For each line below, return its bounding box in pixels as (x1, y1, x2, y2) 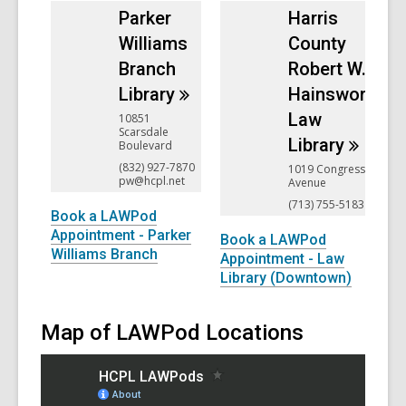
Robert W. (288, 58, 366, 81)
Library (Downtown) (220, 268, 352, 286)
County (288, 33, 346, 55)
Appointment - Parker (51, 226, 191, 244)
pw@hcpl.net (119, 172, 185, 188)
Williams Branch (51, 245, 158, 263)
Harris (288, 7, 338, 30)
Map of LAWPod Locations (41, 320, 304, 346)
